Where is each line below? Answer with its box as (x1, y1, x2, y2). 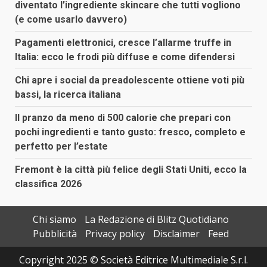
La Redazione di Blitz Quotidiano (84, 212, 229, 226)
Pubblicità (32, 226, 77, 240)
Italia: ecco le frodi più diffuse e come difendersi (15, 51, 235, 63)
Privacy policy (85, 226, 145, 240)
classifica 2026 (15, 178, 82, 190)
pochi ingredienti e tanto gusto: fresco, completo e (15, 126, 246, 138)
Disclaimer (153, 226, 200, 240)
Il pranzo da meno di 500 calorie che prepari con (15, 111, 231, 123)
